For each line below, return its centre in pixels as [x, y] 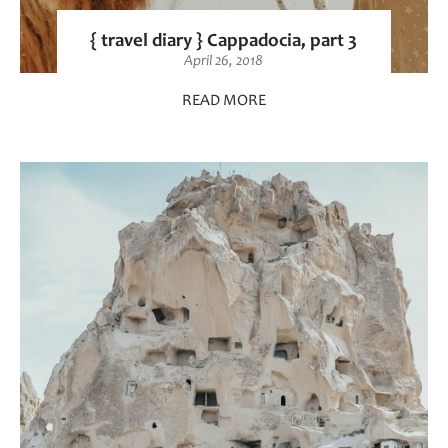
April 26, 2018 [224, 61]
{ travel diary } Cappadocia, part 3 [224, 41]
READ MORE [224, 100]
